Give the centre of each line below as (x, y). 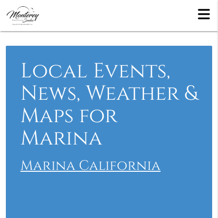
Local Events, (95, 71)
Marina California (90, 166)
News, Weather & (109, 94)
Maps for (69, 116)
